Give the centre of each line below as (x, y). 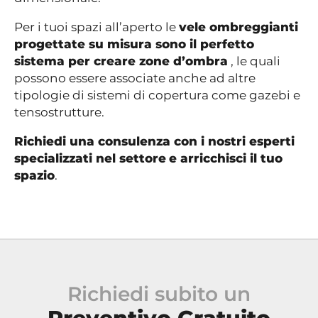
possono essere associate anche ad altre (135, 78)
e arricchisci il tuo (226, 159)
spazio (34, 176)
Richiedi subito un (159, 294)
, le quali (254, 61)
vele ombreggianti (238, 27)
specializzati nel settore (90, 159)
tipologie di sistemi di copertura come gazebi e (157, 95)
